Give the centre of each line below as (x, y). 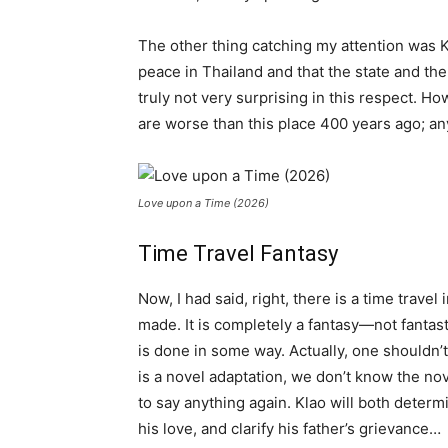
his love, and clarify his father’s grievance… (289, 428)
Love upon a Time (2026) (203, 202)
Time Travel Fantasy (238, 253)
